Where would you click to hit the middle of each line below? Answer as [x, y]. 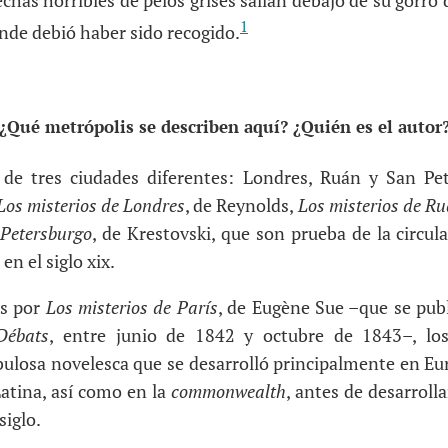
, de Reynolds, [241, 204]
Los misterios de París [131, 306]
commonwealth [228, 390]
